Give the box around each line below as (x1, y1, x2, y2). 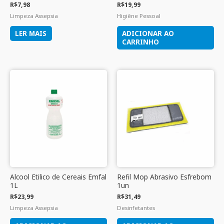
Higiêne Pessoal (117, 11, 160, 19)
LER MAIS (15, 28, 47, 38)
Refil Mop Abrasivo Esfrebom (117, 172, 211, 182)
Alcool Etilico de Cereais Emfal (10, 172, 106, 182)
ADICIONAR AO (122, 28, 174, 38)
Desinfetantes (117, 204, 155, 212)
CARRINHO (122, 37, 159, 47)
